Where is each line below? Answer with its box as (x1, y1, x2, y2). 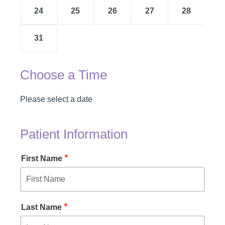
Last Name (21, 202, 64, 211)
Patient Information (20, 126, 128, 142)
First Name (21, 154, 64, 163)
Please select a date (20, 94, 92, 103)
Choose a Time (20, 67, 107, 82)
